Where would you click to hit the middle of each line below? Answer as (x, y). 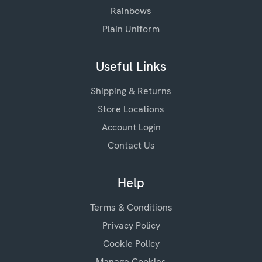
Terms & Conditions (131, 207)
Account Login (131, 127)
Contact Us (131, 145)
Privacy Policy (131, 225)
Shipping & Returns (131, 91)
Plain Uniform (131, 29)
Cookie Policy (131, 244)
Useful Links (131, 66)
